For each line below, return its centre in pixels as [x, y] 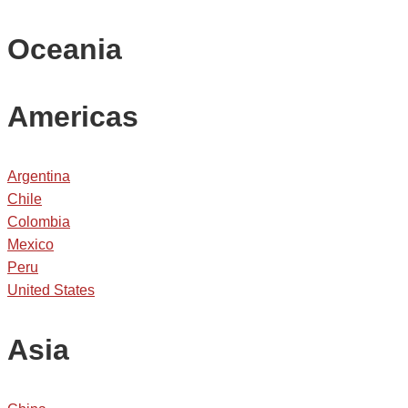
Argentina [39, 177]
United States [51, 291]
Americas [73, 117]
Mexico [31, 245]
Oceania [65, 50]
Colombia [39, 222]
